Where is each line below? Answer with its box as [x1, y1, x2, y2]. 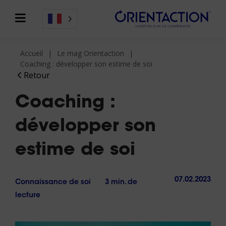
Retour [23, 70, 50, 81]
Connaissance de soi [15, 179, 91, 186]
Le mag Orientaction [57, 48, 124, 58]
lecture [15, 192, 40, 199]
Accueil [20, 48, 43, 58]
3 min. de [105, 179, 137, 186]
